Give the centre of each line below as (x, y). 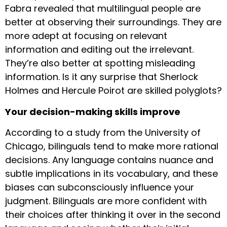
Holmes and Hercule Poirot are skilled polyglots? (113, 91)
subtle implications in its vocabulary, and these (111, 174)
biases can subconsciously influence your (100, 187)
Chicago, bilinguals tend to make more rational (112, 146)
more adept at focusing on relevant (86, 36)
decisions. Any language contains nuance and (109, 160)
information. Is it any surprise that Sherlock (102, 77)
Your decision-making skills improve (93, 111)
